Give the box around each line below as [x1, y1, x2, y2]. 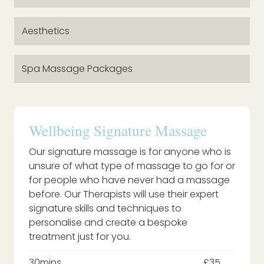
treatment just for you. [29, 229, 131, 243]
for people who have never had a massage [29, 173, 230, 187]
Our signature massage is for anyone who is [29, 144, 231, 159]
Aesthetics [21, 24, 70, 38]
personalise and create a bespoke [29, 215, 187, 229]
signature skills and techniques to [29, 201, 181, 215]
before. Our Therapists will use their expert [29, 187, 219, 201]
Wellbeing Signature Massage [29, 120, 207, 140]
